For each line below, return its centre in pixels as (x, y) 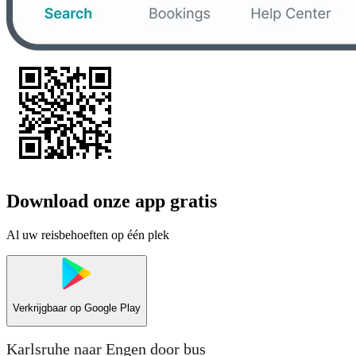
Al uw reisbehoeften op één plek (88, 234)
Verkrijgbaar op (48, 308)
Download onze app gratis (112, 201)
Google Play (112, 308)
